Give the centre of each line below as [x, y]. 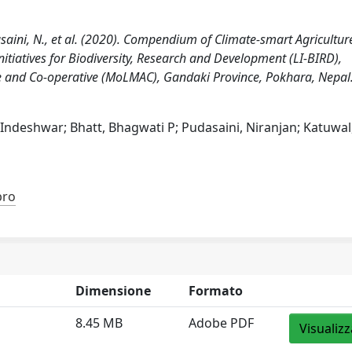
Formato [216, 291]
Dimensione [114, 291]
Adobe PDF [222, 323]
